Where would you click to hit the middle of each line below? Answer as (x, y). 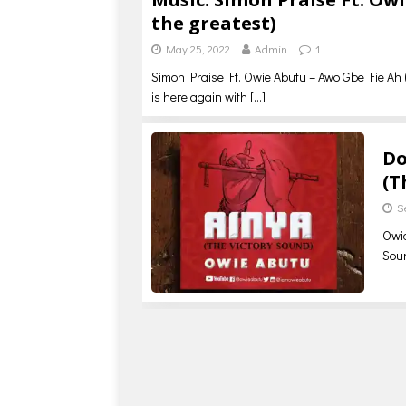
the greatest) (214, 24)
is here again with (201, 97)
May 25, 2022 (198, 49)
